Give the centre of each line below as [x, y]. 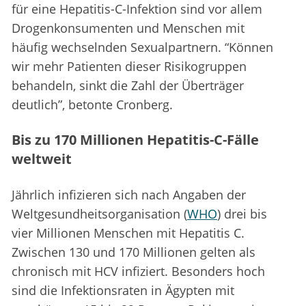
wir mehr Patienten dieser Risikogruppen [129, 67]
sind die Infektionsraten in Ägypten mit [123, 291]
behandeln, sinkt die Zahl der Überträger [128, 86]
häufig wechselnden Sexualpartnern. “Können [142, 47]
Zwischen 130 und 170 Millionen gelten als [134, 252]
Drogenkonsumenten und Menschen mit [128, 28]
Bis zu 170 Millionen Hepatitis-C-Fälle [135, 140]
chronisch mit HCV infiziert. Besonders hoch [138, 272]
